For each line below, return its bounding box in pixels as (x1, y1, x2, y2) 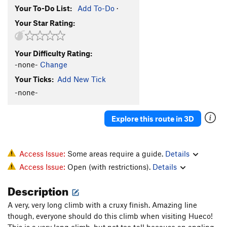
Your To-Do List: (15, 4, 72, 13)
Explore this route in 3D (111, 114, 194, 124)
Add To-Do (78, 4, 115, 13)
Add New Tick (57, 74, 106, 84)
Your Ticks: (15, 74, 54, 84)
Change (40, 60, 67, 69)
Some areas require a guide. (67, 148, 165, 158)
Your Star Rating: (15, 18, 75, 28)
